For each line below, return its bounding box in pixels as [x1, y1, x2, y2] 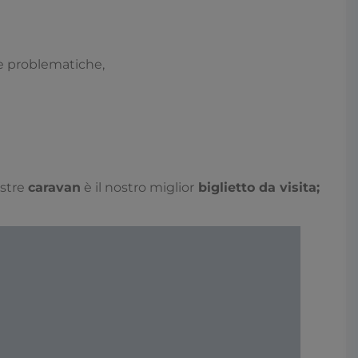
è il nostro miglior [81, 180, 194, 196]
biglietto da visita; [194, 180, 320, 196]
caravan [28, 180, 81, 196]
